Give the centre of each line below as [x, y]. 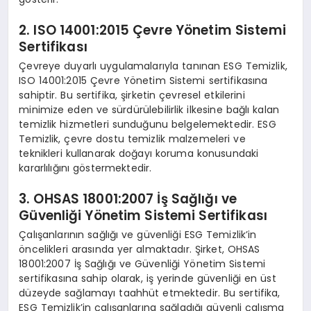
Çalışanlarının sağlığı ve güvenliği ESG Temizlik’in [138, 234]
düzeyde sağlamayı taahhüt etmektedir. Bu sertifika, [150, 293]
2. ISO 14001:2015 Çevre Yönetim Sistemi [152, 31]
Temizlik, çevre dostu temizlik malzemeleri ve [132, 138]
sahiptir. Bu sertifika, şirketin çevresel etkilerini [132, 95]
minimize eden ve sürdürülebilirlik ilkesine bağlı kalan [149, 109]
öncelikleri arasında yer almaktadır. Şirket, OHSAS [140, 249]
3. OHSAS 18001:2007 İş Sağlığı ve [128, 199]
